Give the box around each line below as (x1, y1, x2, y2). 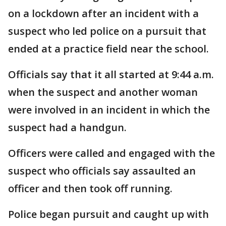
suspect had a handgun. (8, 121, 127, 134)
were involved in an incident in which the (8, 103, 210, 117)
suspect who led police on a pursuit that (8, 24, 206, 38)
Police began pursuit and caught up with (8, 207, 209, 221)
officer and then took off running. (8, 182, 175, 195)
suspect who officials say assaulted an (8, 164, 196, 178)
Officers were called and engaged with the (8, 146, 215, 160)
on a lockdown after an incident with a (8, 7, 199, 20)
